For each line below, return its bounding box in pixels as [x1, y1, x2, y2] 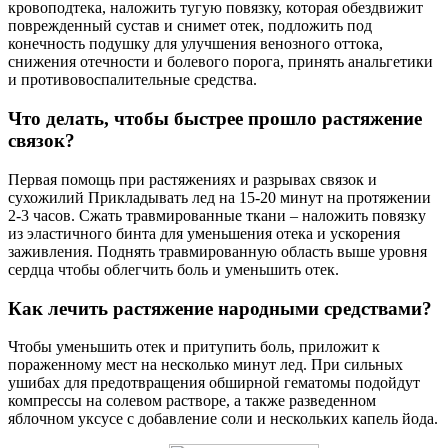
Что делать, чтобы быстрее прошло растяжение [8, 108, 422, 130]
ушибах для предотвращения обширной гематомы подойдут [8, 374, 420, 392]
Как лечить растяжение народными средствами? [8, 297, 432, 319]
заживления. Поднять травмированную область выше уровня [8, 242, 427, 260]
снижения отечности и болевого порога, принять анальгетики [8, 53, 433, 71]
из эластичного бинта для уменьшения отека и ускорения [8, 224, 400, 242]
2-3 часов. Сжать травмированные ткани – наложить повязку [8, 206, 426, 224]
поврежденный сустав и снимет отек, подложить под [8, 17, 372, 35]
